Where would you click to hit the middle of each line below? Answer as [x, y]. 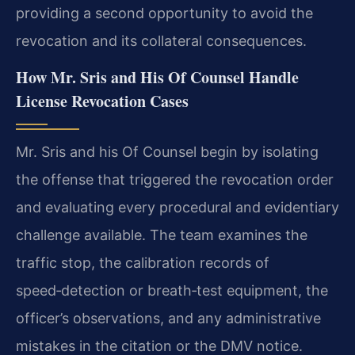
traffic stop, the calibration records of [143, 262]
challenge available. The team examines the [162, 235]
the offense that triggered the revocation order [175, 179]
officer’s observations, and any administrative [168, 318]
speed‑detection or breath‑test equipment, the [172, 290]
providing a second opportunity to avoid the [164, 13]
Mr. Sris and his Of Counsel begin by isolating [167, 151]
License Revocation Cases [102, 101]
